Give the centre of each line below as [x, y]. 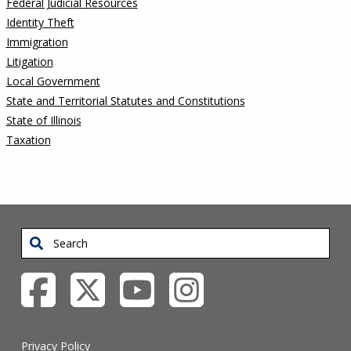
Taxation [28, 140]
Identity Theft [40, 22]
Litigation [29, 62]
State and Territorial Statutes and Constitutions [125, 101]
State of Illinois [43, 120]
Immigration [37, 42]
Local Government [53, 81]
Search [38, 238]
